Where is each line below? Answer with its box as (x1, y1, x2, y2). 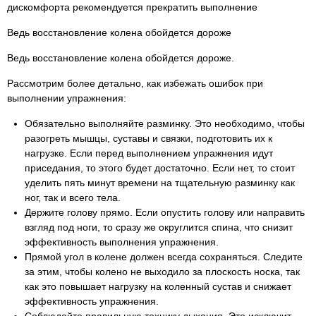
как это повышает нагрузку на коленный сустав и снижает (25, 281, 291, 292)
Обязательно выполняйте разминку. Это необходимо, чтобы (25, 118, 305, 129)
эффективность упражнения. (25, 296, 159, 307)
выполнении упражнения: (7, 92, 126, 104)
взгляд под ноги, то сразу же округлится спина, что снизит (25, 221, 293, 233)
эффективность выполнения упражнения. (25, 236, 219, 248)
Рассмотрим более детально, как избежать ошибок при (7, 78, 263, 89)
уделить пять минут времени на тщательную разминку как (25, 177, 295, 188)
